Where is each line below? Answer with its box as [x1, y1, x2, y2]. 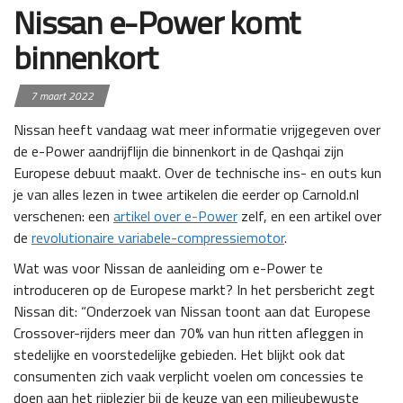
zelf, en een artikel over [237, 205, 381, 228]
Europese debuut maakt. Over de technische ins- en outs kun [13, 162, 381, 184]
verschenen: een [13, 205, 113, 228]
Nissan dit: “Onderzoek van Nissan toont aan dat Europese [13, 300, 371, 323]
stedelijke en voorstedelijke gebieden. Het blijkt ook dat [13, 344, 345, 366]
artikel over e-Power [113, 205, 237, 228]
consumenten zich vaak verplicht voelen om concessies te [13, 365, 363, 388]
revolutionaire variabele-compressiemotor [31, 227, 284, 249]
